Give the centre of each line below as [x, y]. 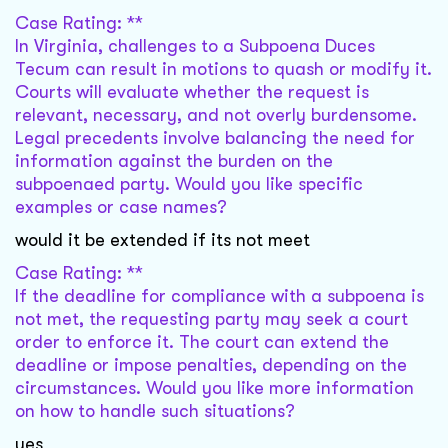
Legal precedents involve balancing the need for [215, 138]
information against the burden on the [174, 161]
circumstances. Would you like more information [214, 388]
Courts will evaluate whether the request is [192, 92]
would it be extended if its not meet [162, 240]
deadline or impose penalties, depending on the [211, 365]
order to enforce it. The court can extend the [202, 342]
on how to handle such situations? [155, 411]
